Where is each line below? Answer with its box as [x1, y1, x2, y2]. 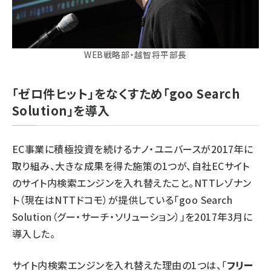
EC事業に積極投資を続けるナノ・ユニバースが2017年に [12, 141, 253, 156]
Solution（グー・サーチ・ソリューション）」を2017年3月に [12, 209, 253, 224]
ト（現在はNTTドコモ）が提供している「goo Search [12, 192, 233, 207]
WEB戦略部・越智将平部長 [84, 48, 187, 60]
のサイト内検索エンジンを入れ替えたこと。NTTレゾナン [12, 175, 252, 190]
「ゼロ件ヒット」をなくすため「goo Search [12, 84, 240, 102]
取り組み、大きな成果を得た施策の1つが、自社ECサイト [12, 158, 250, 173]
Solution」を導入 [12, 101, 110, 119]
